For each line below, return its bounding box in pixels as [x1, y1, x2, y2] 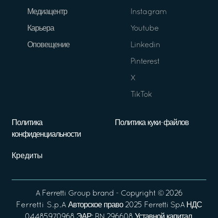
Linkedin [130, 41, 160, 49]
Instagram [130, 8, 166, 16]
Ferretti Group [42, 190, 91, 197]
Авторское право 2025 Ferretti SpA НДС [66, 201, 202, 209]
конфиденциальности [12, 131, 81, 138]
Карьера [27, 25, 54, 32]
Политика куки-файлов [115, 119, 189, 127]
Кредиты [12, 152, 43, 160]
